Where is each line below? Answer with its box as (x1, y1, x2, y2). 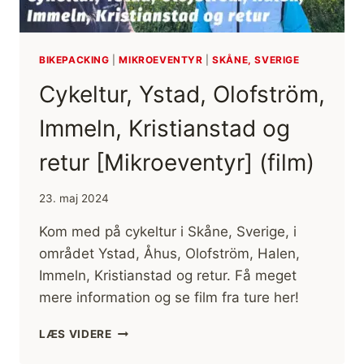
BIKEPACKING (39, 53, 110, 66)
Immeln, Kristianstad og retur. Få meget (39, 267, 297, 284)
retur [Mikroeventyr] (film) (39, 148, 314, 176)
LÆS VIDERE (39, 327, 112, 341)
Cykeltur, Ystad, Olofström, (39, 80, 325, 108)
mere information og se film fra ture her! (39, 289, 299, 306)
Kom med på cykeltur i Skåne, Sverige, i (39, 223, 297, 240)
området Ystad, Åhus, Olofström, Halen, (39, 245, 300, 262)
